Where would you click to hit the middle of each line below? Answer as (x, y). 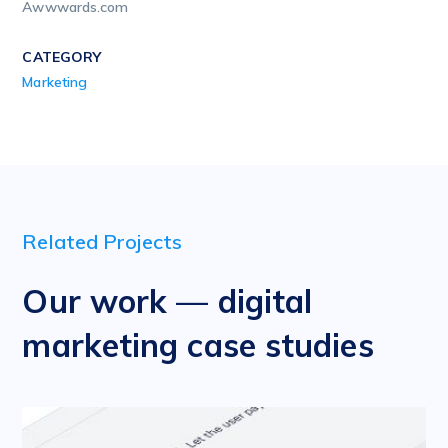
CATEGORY (62, 57)
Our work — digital (167, 301)
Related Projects (102, 241)
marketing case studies (198, 345)
